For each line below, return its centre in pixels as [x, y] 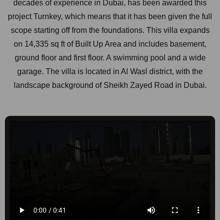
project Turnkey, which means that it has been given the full [110, 16]
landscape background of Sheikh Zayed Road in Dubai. [110, 85]
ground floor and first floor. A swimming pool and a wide [110, 58]
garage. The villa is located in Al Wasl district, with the [110, 71]
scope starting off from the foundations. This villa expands [110, 30]
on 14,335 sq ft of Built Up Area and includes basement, [110, 44]
